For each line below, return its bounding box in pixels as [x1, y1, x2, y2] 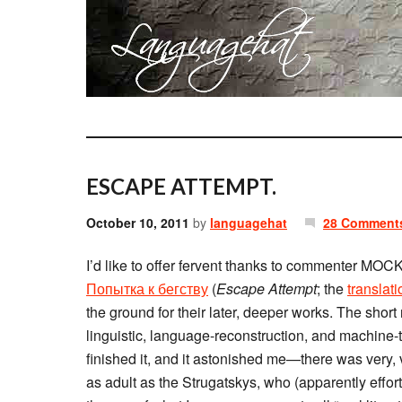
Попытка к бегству [86, 278, 208, 299]
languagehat [210, 214, 287, 232]
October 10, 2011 [86, 214, 189, 232]
